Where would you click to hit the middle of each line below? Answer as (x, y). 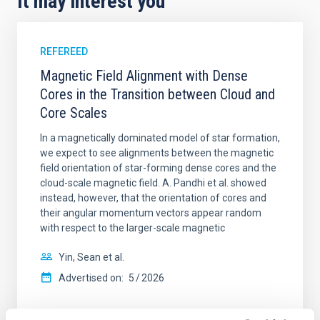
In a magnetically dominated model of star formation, (160, 138)
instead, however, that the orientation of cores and (153, 198)
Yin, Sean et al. (91, 257)
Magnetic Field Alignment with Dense (144, 76)
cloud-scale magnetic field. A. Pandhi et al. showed (153, 183)
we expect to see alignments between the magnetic (157, 153)
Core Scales (74, 113)
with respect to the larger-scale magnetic (132, 228)
